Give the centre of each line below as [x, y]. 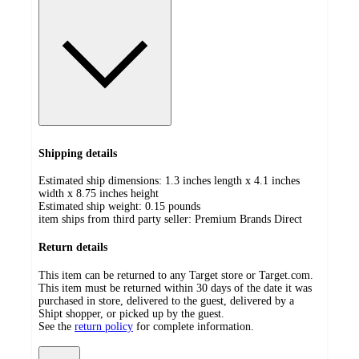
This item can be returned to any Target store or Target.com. [176, 275]
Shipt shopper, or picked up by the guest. [131, 313]
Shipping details [78, 153]
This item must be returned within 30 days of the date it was [175, 288]
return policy [104, 326]
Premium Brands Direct [248, 220]
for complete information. [195, 326]
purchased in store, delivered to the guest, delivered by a [166, 301]
